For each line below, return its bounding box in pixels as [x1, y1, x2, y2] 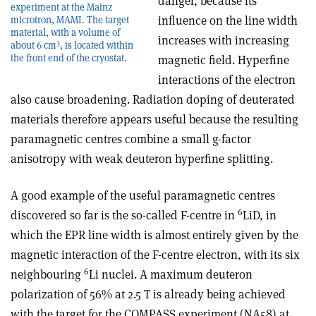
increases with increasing [158, 32, 289, 48]
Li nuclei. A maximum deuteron [89, 267, 253, 282]
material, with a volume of [11, 25, 120, 39]
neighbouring [11, 267, 84, 282]
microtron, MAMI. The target [11, 13, 129, 26]
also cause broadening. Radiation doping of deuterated [11, 92, 295, 107]
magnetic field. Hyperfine [158, 52, 289, 68]
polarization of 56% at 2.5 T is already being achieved [11, 286, 286, 302]
